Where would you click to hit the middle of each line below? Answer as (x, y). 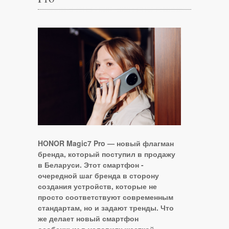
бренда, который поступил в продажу (107, 154)
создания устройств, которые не (97, 186)
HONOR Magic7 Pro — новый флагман (106, 143)
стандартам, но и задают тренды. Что (106, 208)
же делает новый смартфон (88, 219)
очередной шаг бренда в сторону (98, 176)
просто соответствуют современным (106, 197)
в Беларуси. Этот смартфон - (91, 165)
